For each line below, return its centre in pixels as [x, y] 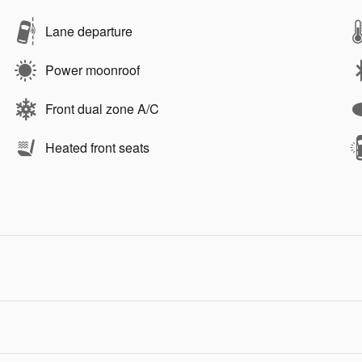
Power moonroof [93, 70]
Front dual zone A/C [102, 109]
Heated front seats [97, 148]
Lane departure [89, 32]
